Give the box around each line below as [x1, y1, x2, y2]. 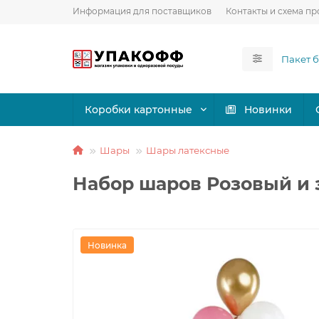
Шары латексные [146, 145, 229, 156]
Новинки [244, 103, 293, 116]
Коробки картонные [85, 103, 193, 116]
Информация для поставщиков [73, 6, 211, 16]
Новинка [88, 239, 127, 251]
